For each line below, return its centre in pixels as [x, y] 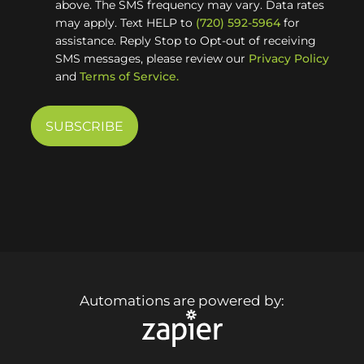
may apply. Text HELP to [126, 23]
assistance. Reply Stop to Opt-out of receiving [186, 41]
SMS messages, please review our [152, 58]
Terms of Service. [130, 76]
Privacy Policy [289, 58]
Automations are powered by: [182, 301]
